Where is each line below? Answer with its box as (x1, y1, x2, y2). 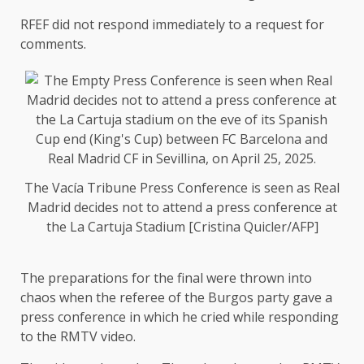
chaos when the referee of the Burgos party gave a (20, 288, 332, 307)
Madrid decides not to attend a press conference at (27, 198, 337, 217)
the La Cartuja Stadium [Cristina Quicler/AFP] (45, 218, 318, 236)
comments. (20, 34, 86, 53)
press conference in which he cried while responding (20, 308, 339, 327)
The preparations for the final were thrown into (20, 269, 312, 288)
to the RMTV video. (20, 327, 136, 346)
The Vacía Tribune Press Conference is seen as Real (24, 179, 340, 197)
